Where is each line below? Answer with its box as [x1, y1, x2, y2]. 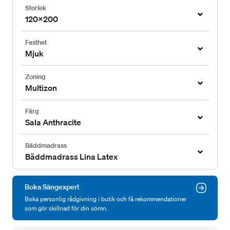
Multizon [25, 83, 57, 93]
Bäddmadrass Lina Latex [25, 151, 118, 162]
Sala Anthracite [25, 117, 81, 128]
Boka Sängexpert [25, 182, 80, 192]
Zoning [25, 72, 46, 82]
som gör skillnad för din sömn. [25, 204, 108, 213]
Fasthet [25, 38, 47, 47]
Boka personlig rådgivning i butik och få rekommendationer [25, 195, 186, 204]
